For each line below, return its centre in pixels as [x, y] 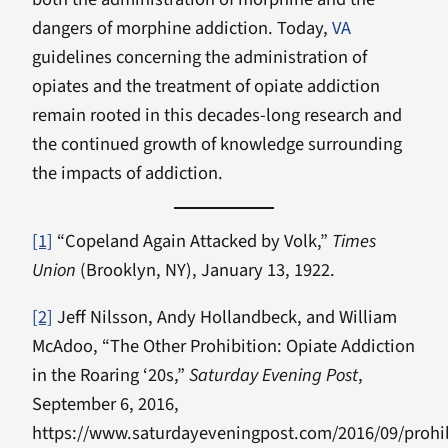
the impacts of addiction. [127, 173]
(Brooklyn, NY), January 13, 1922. [207, 270]
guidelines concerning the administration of [199, 57]
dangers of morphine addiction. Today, [182, 28]
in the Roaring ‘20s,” [110, 375]
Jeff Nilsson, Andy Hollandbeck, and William [225, 317]
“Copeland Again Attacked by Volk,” [192, 241]
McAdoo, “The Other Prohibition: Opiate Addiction [223, 346]
